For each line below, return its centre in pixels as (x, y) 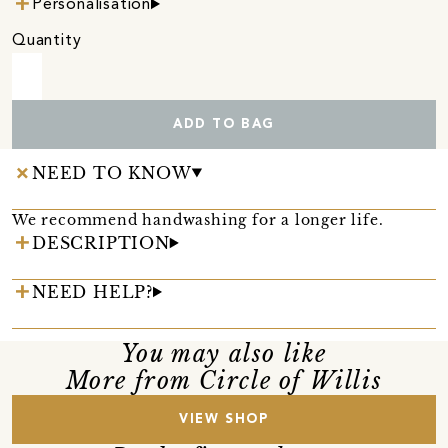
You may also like (224, 353)
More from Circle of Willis (224, 380)
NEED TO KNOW (112, 172)
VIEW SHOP (224, 419)
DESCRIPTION (101, 242)
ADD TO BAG (223, 124)
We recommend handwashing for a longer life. (198, 219)
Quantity (47, 40)
